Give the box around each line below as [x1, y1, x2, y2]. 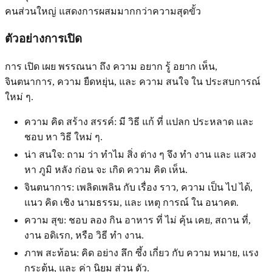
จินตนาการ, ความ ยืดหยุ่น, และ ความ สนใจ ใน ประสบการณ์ [5, 76, 260, 87]
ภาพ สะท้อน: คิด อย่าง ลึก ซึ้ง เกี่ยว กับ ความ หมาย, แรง [24, 248, 259, 259]
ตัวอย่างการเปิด [5, 32, 82, 46]
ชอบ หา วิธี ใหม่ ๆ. [24, 132, 103, 143]
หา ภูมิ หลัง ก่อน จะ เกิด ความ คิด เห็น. [24, 165, 188, 175]
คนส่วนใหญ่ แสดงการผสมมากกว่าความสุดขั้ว [5, 5, 201, 16]
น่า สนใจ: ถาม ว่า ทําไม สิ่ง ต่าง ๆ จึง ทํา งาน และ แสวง [24, 149, 256, 160]
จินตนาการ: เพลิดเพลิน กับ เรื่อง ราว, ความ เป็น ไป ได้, [24, 182, 253, 193]
